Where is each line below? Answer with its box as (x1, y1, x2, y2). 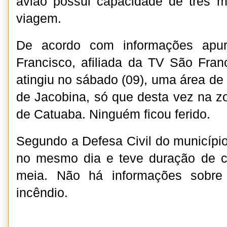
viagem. (16, 12, 65, 25)
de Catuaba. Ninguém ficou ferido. (16, 107, 210, 121)
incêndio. (16, 186, 68, 200)
